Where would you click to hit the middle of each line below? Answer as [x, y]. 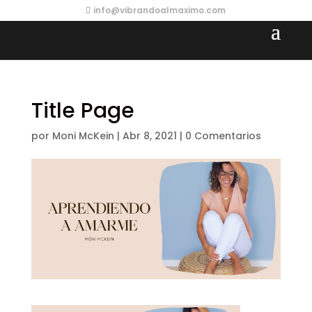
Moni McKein [83, 136]
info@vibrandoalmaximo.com [160, 10]
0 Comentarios [223, 136]
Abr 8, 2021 [149, 136]
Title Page [83, 111]
